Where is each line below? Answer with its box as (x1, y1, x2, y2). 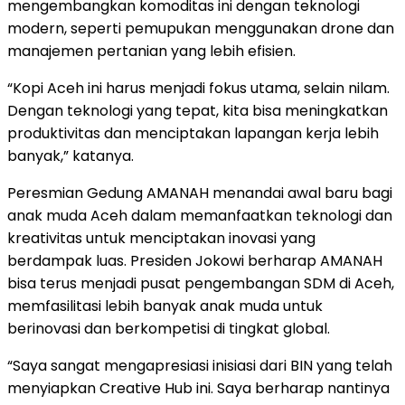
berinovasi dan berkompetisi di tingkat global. (7, 317, 330, 339)
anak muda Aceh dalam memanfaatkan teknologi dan (7, 204, 392, 226)
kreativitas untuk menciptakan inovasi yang (7, 227, 316, 249)
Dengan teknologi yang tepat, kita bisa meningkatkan (7, 99, 388, 121)
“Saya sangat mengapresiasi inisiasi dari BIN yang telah (7, 354, 392, 376)
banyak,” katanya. (7, 145, 134, 166)
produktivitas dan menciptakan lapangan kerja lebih (7, 122, 379, 144)
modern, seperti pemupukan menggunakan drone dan (7, 17, 394, 39)
